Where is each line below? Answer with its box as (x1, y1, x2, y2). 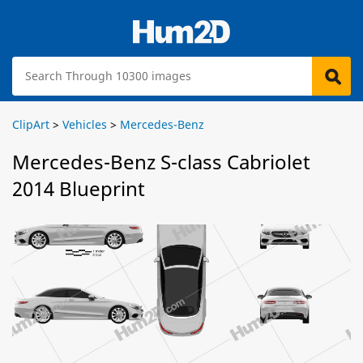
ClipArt (12, 117, 49, 132)
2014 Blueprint (12, 175, 145, 202)
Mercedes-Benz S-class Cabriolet (12, 148, 310, 175)
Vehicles (62, 117, 107, 132)
